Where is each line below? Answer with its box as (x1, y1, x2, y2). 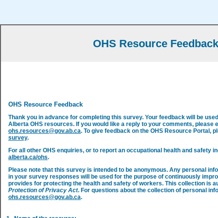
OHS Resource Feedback (8, 101, 83, 108)
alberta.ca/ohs (8, 154, 48, 161)
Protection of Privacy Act (8, 187, 78, 194)
